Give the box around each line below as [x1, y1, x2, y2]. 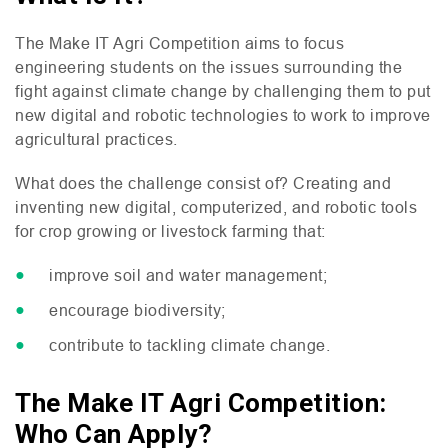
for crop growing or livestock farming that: [15, 222, 326, 240]
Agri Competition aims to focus [109, 34, 344, 52]
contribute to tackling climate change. [49, 336, 330, 354]
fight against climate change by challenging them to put [15, 82, 431, 100]
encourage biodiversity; [49, 301, 226, 319]
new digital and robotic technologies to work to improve [15, 106, 431, 124]
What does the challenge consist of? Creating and [15, 174, 391, 192]
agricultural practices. [15, 130, 178, 148]
